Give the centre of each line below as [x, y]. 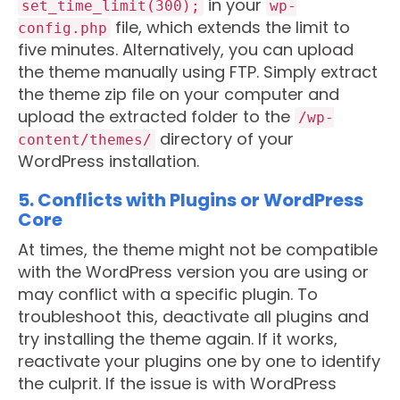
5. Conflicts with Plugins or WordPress [191, 200]
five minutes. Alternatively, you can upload [186, 50]
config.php [62, 28]
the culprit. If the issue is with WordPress [177, 383]
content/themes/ [85, 140]
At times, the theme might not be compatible [198, 250]
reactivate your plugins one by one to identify [199, 361]
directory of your [225, 139]
